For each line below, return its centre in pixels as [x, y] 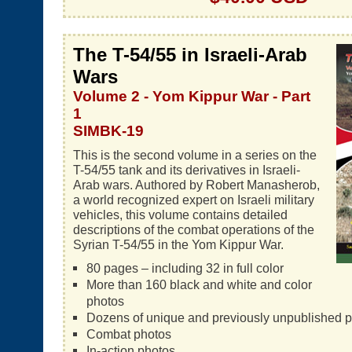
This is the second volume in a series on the [195, 155]
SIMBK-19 [108, 131]
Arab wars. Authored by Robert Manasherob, [196, 185]
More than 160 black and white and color [199, 284]
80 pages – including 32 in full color [185, 268]
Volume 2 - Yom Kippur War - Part [192, 96]
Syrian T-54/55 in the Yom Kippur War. [178, 244]
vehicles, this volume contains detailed [180, 214]
